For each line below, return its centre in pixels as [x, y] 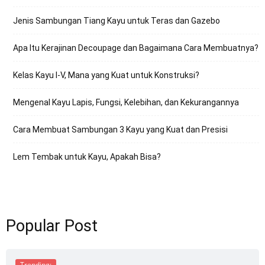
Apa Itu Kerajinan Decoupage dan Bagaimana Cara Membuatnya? [136, 48]
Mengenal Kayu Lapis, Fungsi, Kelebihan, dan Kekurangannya [126, 102]
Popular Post [52, 226]
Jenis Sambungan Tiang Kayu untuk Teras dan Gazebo [117, 20]
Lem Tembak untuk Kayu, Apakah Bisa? [87, 156]
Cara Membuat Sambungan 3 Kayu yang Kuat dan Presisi [120, 129]
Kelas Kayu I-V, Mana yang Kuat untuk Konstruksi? [106, 75]
